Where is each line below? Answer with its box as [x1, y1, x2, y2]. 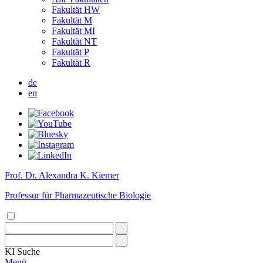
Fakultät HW [52, 5, 100, 15]
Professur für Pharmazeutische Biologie [5, 190, 151, 200]
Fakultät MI [52, 26, 95, 36]
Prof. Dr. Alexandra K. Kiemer [5, 170, 119, 180]
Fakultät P [52, 47, 89, 57]
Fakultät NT [52, 36, 97, 46]
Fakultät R [52, 58, 90, 68]
